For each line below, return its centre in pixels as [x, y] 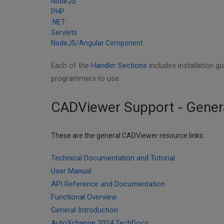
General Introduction [84, 210]
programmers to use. [86, 78]
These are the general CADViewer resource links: [128, 135]
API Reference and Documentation [108, 184]
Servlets [64, 32]
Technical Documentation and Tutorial [113, 158]
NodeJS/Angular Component [97, 43]
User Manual [71, 171]
